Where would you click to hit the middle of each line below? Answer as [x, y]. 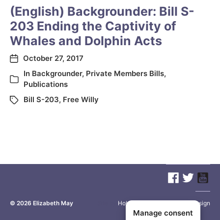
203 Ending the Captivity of [93, 26]
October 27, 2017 [53, 58]
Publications [46, 84]
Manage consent [163, 213]
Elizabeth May [53, 203]
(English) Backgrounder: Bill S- [102, 11]
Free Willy [81, 99]
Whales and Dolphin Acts [86, 41]
